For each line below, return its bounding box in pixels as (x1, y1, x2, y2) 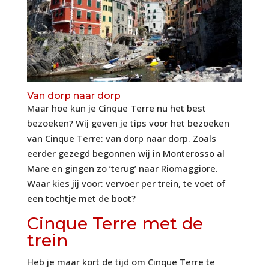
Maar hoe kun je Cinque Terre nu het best (26, 101, 206, 114)
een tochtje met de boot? (26, 192, 136, 204)
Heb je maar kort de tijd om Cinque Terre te (26, 255, 215, 268)
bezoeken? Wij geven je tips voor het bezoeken (26, 116, 229, 129)
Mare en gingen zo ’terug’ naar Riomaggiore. (26, 162, 218, 174)
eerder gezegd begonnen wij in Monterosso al (26, 147, 225, 159)
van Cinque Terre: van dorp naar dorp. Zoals (26, 131, 216, 144)
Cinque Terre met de (26, 213, 203, 234)
